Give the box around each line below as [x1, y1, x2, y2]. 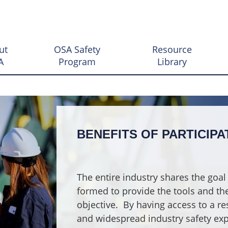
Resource [152, 43, 192, 56]
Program [59, 55, 96, 68]
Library [157, 55, 187, 68]
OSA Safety [54, 43, 101, 56]
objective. [77, 198, 119, 211]
